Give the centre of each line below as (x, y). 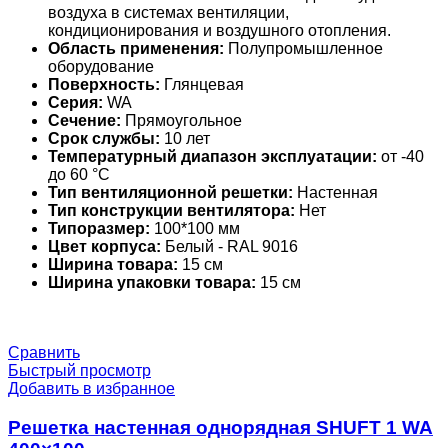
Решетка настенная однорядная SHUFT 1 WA (220, 428)
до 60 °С (79, 175)
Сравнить (44, 353)
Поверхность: (104, 85)
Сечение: (84, 121)
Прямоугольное (181, 121)
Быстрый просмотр (79, 371)
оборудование (101, 67)
